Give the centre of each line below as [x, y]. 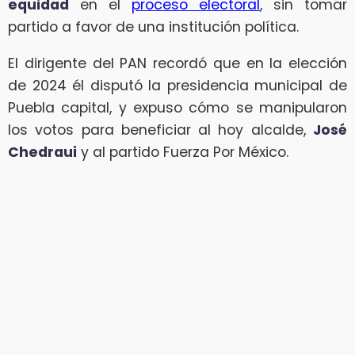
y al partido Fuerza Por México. [183, 152]
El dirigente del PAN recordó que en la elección [177, 63]
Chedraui [42, 152]
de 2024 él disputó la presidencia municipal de [177, 85]
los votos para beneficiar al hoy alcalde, [160, 130]
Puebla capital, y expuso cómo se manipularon [177, 107]
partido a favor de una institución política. [153, 27]
